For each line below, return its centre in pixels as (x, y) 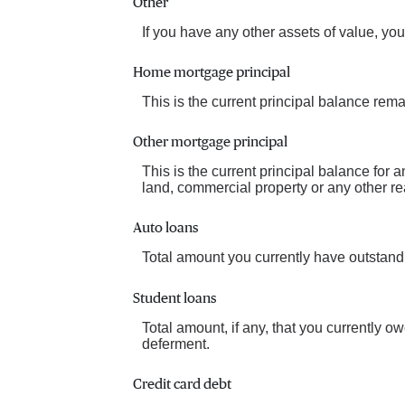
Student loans (175, 298)
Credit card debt (182, 384)
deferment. (176, 344)
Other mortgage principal (210, 142)
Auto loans (166, 228)
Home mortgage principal (212, 73)
